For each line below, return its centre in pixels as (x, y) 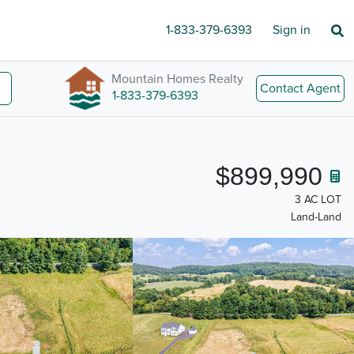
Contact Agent (300, 88)
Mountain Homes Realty (177, 79)
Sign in (292, 30)
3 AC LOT (318, 200)
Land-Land (316, 217)
